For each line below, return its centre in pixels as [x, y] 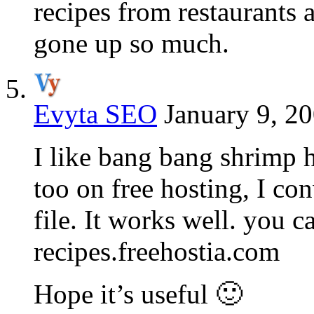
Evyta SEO [95, 114]
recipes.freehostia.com [157, 252]
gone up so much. [131, 43]
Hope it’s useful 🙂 [138, 294]
